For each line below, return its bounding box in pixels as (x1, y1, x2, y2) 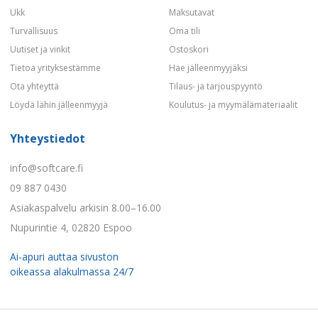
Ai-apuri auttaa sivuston (10, 249, 119, 263)
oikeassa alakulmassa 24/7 (10, 264, 133, 278)
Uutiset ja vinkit (10, 43, 70, 55)
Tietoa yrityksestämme (10, 61, 101, 74)
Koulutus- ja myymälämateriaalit (169, 98, 297, 111)
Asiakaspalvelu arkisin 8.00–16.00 (10, 200, 161, 214)
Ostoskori (169, 43, 209, 55)
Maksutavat (169, 6, 214, 18)
